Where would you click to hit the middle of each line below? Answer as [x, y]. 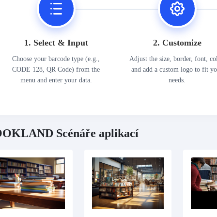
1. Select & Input [56, 42]
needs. [177, 80]
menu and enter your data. [56, 80]
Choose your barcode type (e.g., [56, 59]
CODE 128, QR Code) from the [56, 69]
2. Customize [177, 42]
